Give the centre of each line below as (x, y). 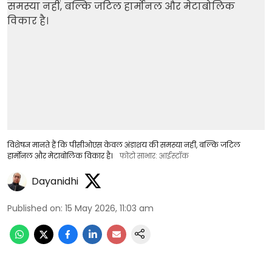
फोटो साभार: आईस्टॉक (154, 155)
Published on (34, 208)
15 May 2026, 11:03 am (109, 208)
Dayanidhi (55, 181)
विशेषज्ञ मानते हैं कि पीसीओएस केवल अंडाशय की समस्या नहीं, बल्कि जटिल (124, 144)
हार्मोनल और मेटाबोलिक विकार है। (60, 155)
